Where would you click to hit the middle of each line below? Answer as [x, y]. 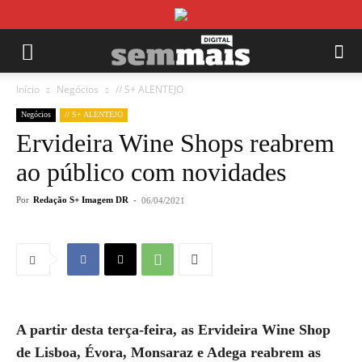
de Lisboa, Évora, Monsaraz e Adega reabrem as [168, 352]
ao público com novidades [151, 172]
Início [28, 89]
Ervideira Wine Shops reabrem [175, 143]
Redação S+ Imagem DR [81, 200]
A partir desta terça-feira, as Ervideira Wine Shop [173, 330]
